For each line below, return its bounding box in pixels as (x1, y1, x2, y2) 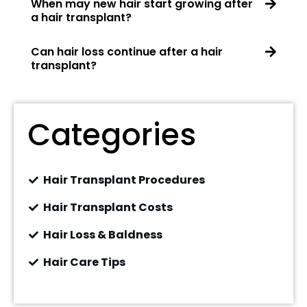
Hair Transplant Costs (42, 199, 173, 216)
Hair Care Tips (42, 254, 125, 271)
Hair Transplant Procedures (42, 172, 205, 188)
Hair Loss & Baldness (42, 227, 162, 243)
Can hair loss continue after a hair (31, 44, 223, 60)
